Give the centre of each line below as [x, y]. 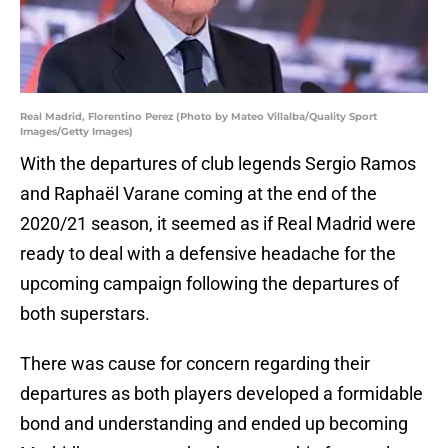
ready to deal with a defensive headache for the [208, 254]
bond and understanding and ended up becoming [214, 424]
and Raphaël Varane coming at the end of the [198, 194]
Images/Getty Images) [76, 132]
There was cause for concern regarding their [195, 364]
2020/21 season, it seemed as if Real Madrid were [218, 224]
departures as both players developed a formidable [221, 394]
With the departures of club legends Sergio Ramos [218, 164]
